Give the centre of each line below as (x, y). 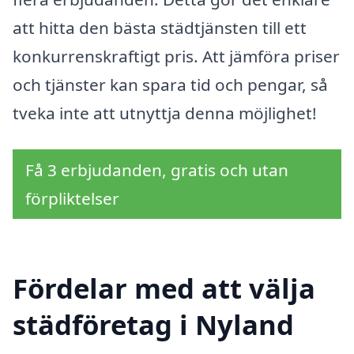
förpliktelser (72, 199)
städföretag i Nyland (153, 324)
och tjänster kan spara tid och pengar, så (170, 85)
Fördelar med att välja (164, 288)
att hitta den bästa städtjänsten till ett (160, 28)
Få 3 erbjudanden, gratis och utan (157, 170)
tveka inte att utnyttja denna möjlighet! (165, 113)
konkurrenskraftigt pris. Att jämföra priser (176, 56)
